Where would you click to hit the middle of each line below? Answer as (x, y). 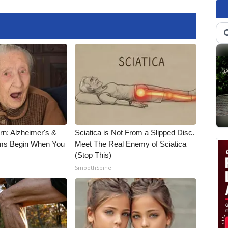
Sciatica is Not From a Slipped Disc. (135, 133)
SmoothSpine (93, 168)
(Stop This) (93, 155)
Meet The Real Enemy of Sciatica (131, 144)
